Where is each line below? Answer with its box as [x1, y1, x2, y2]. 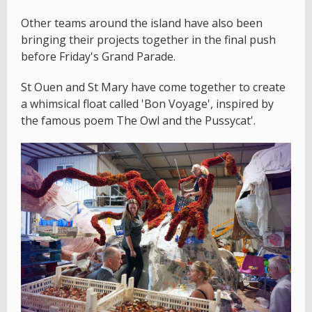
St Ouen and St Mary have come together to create [21, 79, 286, 95]
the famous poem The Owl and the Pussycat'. [21, 113, 256, 129]
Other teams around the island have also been [21, 15, 263, 31]
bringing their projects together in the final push [21, 32, 276, 48]
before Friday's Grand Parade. [21, 49, 175, 65]
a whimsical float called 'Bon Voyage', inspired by [21, 96, 274, 112]
